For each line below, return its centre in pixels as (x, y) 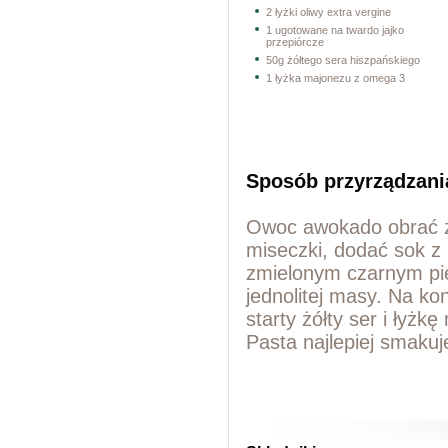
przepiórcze (295, 42)
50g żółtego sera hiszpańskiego (343, 60)
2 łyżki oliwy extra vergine (329, 12)
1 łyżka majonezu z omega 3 (336, 78)
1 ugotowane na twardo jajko (335, 30)
